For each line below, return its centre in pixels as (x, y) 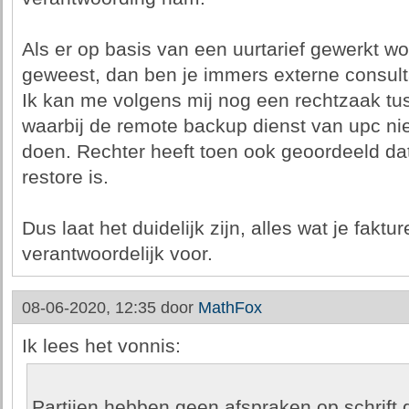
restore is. (65, 177)
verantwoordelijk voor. (117, 254)
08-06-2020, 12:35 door (110, 308)
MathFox (230, 308)
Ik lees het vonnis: (101, 346)
